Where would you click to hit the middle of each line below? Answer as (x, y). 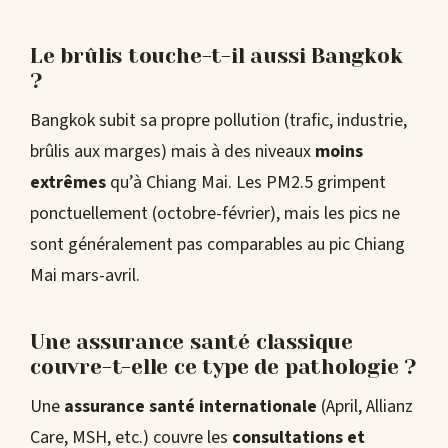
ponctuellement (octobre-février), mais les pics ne (215, 213)
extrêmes (68, 182)
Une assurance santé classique (191, 342)
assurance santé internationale (190, 406)
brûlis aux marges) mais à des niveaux (172, 151)
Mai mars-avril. (85, 275)
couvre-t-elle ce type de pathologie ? (223, 367)
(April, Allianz (365, 406)
